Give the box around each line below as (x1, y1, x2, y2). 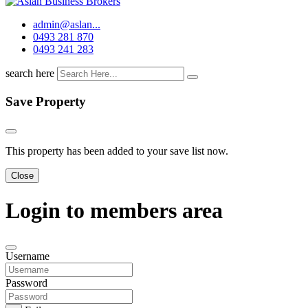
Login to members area (5, 197, 223, 223)
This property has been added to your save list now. (5, 145, 228, 157)
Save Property (5, 93, 86, 109)
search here (5, 67, 54, 80)
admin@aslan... (33, 19, 100, 31)
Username (5, 250, 49, 263)
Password (5, 277, 47, 289)
